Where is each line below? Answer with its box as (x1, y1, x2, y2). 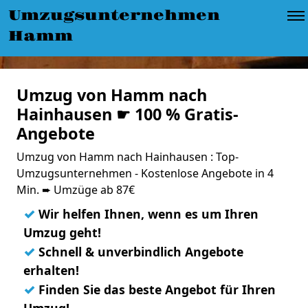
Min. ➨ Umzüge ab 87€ (16, 182, 135, 197)
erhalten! (23, 262, 79, 278)
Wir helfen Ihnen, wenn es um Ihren (35, 206, 258, 222)
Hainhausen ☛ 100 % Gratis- (16, 103, 239, 125)
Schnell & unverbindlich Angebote (35, 243, 243, 260)
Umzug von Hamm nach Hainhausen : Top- (16, 149, 239, 164)
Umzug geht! (23, 224, 101, 241)
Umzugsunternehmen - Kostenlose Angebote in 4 (16, 166, 274, 181)
